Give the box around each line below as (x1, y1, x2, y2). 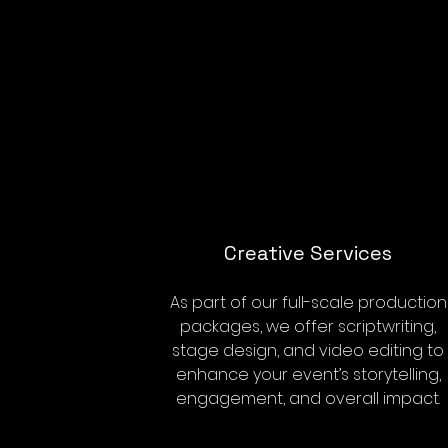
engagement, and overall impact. (176, 387, 440, 410)
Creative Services (224, 240, 392, 266)
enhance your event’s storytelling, (175, 363, 441, 386)
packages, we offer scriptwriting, (180, 315, 436, 338)
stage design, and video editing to (172, 339, 444, 362)
